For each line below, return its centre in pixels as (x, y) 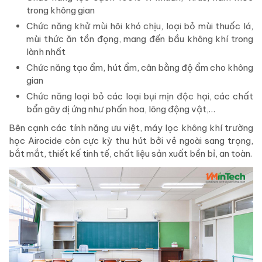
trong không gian (61, 10)
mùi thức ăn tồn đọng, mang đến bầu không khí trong (140, 39)
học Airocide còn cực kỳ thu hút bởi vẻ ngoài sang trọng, (131, 140)
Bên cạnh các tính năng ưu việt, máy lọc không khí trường (131, 127)
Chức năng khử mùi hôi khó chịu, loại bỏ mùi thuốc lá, (140, 26)
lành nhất (46, 51)
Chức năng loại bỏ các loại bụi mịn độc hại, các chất (140, 96)
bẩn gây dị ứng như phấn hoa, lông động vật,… (121, 109)
